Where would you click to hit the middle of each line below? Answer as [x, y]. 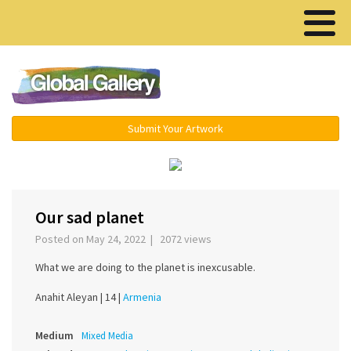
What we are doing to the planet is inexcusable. [145, 268]
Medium [54, 336]
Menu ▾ [267, 86]
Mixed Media [107, 336]
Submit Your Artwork [175, 128]
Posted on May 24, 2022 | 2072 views [126, 239]
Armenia [142, 297]
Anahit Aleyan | [70, 297]
